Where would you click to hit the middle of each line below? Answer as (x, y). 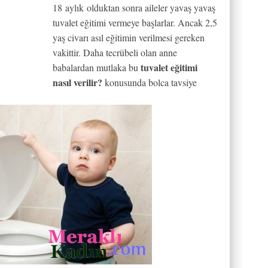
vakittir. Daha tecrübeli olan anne (115, 52)
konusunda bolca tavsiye (150, 82)
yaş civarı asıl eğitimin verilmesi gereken (129, 37)
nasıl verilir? (77, 82)
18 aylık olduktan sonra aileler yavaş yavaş (134, 7)
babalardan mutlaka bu (97, 67)
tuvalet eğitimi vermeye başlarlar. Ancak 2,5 (135, 22)
